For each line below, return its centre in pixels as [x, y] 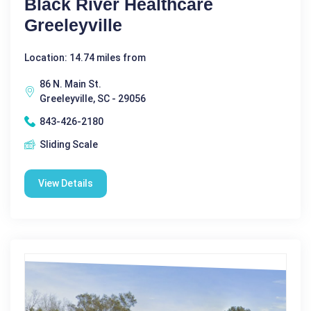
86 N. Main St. [70, 84]
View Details [66, 183]
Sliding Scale [69, 144]
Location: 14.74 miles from [85, 57]
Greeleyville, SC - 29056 [93, 98]
